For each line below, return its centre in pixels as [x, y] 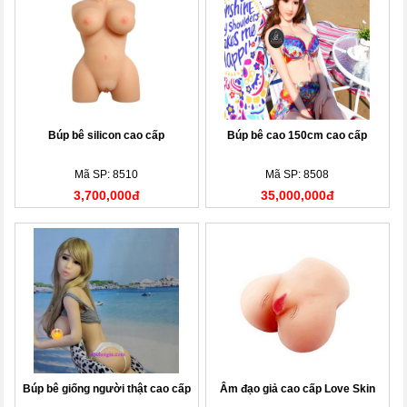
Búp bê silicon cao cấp [107, 135]
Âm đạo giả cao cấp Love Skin [297, 388]
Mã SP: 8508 [298, 174]
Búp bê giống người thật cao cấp [106, 388]
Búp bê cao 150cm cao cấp [298, 135]
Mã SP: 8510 [107, 174]
